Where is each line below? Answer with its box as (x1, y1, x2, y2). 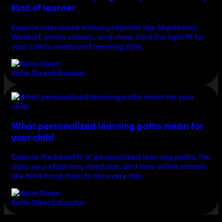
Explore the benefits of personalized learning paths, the (11, 152, 210, 162)
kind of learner (11, 2, 76, 14)
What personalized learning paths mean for (11, 120, 203, 132)
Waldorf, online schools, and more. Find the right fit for (11, 32, 205, 42)
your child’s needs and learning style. (11, 41, 143, 51)
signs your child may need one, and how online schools (11, 162, 207, 171)
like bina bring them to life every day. (11, 171, 143, 181)
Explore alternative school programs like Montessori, (11, 22, 199, 32)
